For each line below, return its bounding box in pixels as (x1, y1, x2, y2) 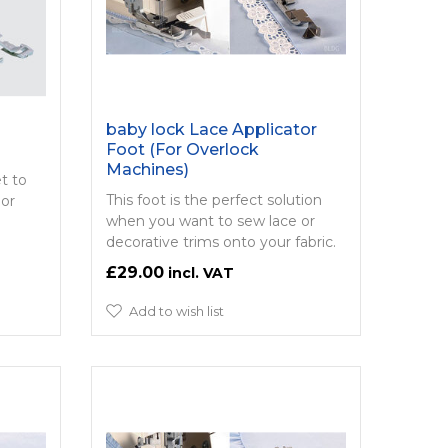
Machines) (105, 159, 189, 179)
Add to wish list (128, 302, 224, 319)
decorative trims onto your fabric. (105, 232, 336, 251)
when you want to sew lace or (105, 211, 315, 230)
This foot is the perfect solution (105, 190, 322, 209)
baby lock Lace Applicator (105, 119, 317, 139)
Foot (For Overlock (105, 139, 259, 159)
